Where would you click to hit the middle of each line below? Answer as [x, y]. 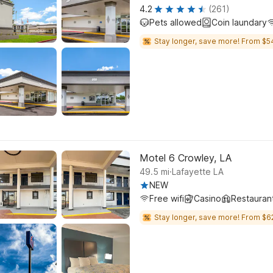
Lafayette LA [198, 172]
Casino [207, 198]
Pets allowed [175, 22]
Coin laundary [239, 22]
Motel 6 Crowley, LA [186, 158]
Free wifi [167, 198]
